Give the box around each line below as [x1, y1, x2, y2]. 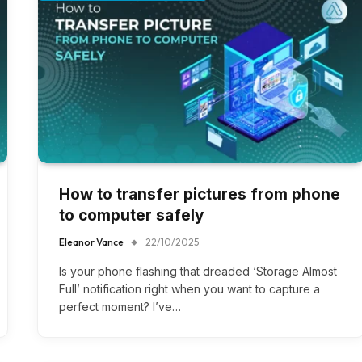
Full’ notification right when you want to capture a [59, 282, 320, 296]
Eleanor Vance [59, 236, 124, 248]
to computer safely [59, 206, 204, 225]
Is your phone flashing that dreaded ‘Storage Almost [59, 264, 337, 278]
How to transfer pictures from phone [59, 185, 340, 204]
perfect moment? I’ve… [59, 300, 181, 314]
